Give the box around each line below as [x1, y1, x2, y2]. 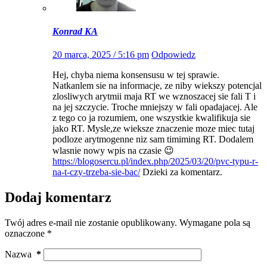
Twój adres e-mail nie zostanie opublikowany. [5, 218, 177, 228]
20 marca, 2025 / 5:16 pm [52, 49, 149, 60]
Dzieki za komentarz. [140, 167, 222, 178]
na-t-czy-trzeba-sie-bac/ [52, 167, 140, 178]
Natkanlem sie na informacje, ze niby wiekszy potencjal [52, 80, 262, 91]
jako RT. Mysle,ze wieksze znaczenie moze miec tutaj [52, 123, 254, 134]
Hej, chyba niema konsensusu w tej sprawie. [52, 70, 219, 80]
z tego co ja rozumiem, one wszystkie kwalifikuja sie [52, 113, 250, 123]
